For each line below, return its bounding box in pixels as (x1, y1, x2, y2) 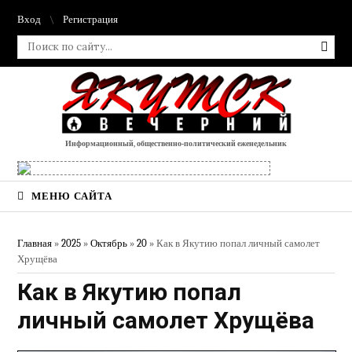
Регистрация (63, 13, 119, 25)
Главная (17, 237, 53, 250)
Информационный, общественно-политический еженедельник (65, 139, 287, 149)
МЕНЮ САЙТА (28, 190, 113, 203)
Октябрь (90, 237, 128, 250)
